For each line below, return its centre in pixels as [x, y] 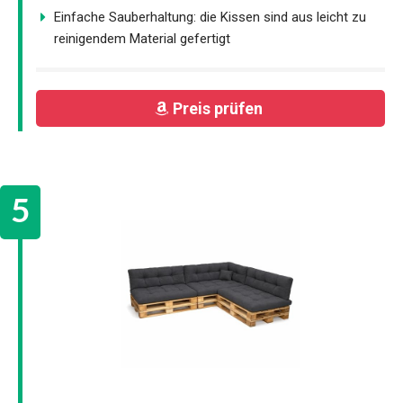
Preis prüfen [219, 108]
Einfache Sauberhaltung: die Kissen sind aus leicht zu [210, 18]
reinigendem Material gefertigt [142, 39]
